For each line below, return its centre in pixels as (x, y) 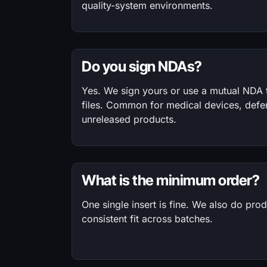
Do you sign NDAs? (142, 66)
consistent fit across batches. (147, 219)
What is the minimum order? (171, 180)
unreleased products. (129, 119)
